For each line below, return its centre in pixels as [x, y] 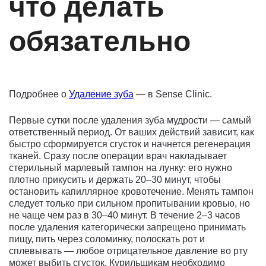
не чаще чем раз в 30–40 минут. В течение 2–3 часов [125, 215]
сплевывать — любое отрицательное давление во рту [128, 251]
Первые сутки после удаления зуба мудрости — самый [130, 120]
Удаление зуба [101, 94]
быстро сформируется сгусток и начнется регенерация [130, 144]
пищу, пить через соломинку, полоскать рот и [107, 239]
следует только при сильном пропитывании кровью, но [129, 203]
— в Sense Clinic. [173, 94]
